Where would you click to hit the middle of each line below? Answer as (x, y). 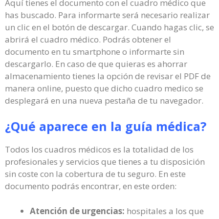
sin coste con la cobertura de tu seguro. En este (95, 174)
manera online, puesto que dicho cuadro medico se (104, 88)
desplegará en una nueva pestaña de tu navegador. (104, 100)
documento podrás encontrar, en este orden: (91, 186)
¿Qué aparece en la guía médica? (106, 126)
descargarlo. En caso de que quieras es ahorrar (96, 64)
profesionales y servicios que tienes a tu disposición (105, 162)
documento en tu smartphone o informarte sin (95, 51)
